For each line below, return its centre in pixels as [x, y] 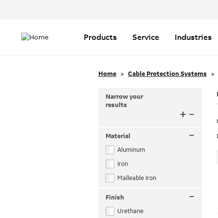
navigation [39, 33]
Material [118, 136]
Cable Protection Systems [167, 74]
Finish [115, 198]
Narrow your [124, 97]
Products [100, 37]
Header [78, 8]
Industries [193, 37]
